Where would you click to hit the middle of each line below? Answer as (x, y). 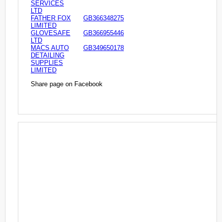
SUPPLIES (47, 62)
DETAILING (48, 55)
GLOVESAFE (51, 33)
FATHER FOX (51, 18)
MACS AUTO (50, 48)
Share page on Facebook (67, 84)
